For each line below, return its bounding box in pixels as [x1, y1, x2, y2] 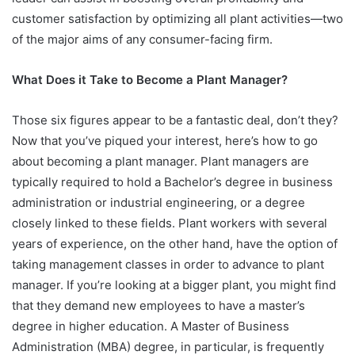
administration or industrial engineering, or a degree [12, 194, 305, 210]
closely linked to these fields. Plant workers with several [12, 215, 327, 231]
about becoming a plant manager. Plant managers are [12, 153, 309, 169]
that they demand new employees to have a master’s [12, 297, 305, 313]
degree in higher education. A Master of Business [12, 318, 289, 334]
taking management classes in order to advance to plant [12, 256, 324, 272]
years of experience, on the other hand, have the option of [12, 235, 338, 251]
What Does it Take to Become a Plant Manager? [12, 71, 291, 87]
